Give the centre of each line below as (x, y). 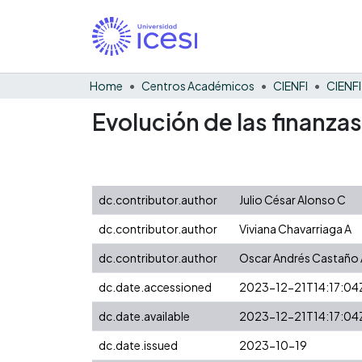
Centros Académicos (198, 85)
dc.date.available (144, 316)
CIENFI (290, 85)
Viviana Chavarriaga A (295, 228)
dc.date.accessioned (155, 286)
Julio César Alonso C (293, 199)
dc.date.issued (138, 345)
